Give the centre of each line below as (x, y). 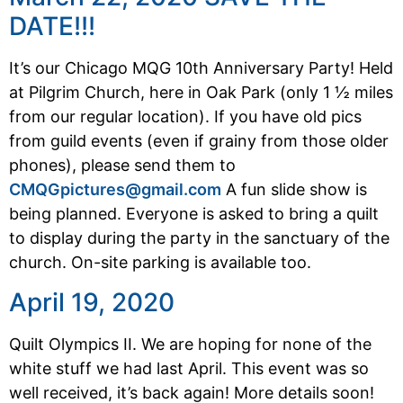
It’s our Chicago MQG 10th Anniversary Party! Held (201, 68)
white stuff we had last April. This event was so (189, 368)
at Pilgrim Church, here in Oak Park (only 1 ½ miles (201, 93)
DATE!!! (52, 27)
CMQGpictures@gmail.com (115, 190)
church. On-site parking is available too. (160, 263)
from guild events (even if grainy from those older (199, 141)
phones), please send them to (122, 166)
